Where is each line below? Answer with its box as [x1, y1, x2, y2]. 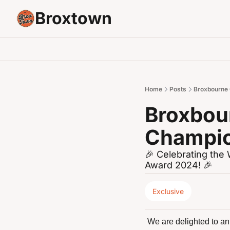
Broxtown [35, 8, 112, 28]
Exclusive [152, 187, 184, 196]
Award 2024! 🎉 [145, 160, 213, 170]
